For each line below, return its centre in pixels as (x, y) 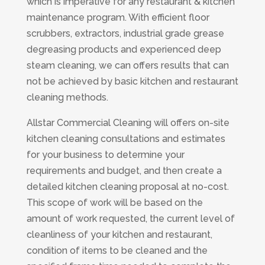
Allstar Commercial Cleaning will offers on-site (128, 122)
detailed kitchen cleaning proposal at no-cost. (127, 186)
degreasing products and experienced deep (124, 49)
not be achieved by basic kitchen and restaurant (132, 81)
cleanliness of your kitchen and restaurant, (119, 234)
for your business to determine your (105, 154)
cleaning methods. (67, 97)
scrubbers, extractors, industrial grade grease (125, 33)
